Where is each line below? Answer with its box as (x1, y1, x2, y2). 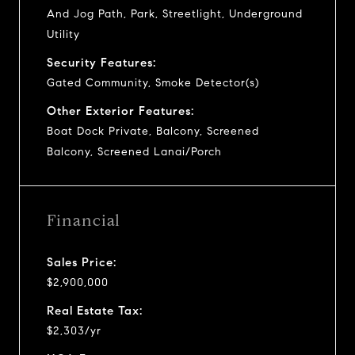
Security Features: (47, 55, 156, 70)
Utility (47, 27, 80, 41)
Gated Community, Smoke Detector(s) (47, 75, 259, 90)
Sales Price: (47, 254, 116, 269)
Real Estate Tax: (47, 303, 143, 318)
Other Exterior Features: (47, 103, 194, 118)
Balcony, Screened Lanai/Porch (47, 144, 222, 158)
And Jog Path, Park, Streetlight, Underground (47, 6, 303, 21)
